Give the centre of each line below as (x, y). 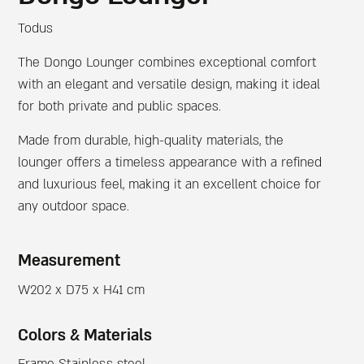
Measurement (69, 261)
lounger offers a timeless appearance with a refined (170, 162)
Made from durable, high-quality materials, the (151, 140)
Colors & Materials (85, 335)
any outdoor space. (74, 206)
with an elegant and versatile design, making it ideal (169, 85)
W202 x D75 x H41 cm (82, 290)
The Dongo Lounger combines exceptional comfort (167, 63)
